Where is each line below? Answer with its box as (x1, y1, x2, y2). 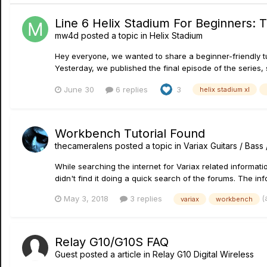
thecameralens (55, 141, 113, 151)
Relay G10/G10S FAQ (55, 234, 169, 249)
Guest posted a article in (55, 249, 153, 259)
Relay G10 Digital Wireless (153, 249, 254, 259)
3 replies (128, 193, 162, 203)
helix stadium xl (200, 85, 250, 94)
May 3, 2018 (64, 193, 108, 203)
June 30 (64, 84, 94, 94)
